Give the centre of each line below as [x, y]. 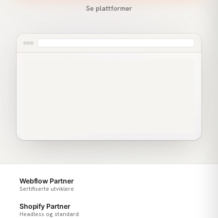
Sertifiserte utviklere [47, 188]
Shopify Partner [45, 206]
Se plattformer [109, 8]
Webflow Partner [47, 181]
